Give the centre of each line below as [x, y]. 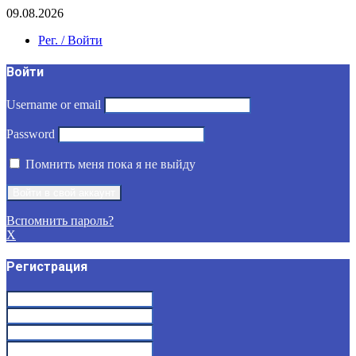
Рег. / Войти [70, 40]
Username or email [54, 104]
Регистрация [47, 266]
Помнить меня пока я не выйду [109, 164]
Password [31, 133]
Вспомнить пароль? [60, 220]
